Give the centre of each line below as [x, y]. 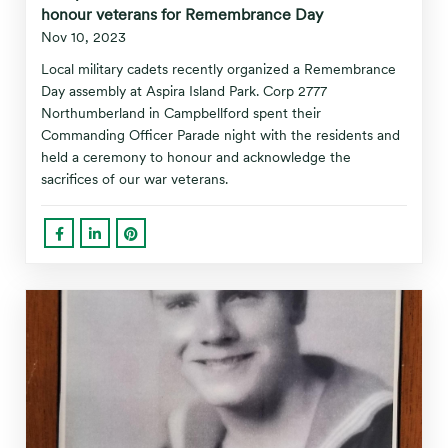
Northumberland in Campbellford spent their [181, 113]
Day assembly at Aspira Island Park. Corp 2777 [184, 91]
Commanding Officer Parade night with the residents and [220, 135]
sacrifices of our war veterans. [134, 179]
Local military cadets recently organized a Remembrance [218, 69]
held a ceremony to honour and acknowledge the [196, 157]
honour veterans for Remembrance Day [182, 14]
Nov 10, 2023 [83, 37]
